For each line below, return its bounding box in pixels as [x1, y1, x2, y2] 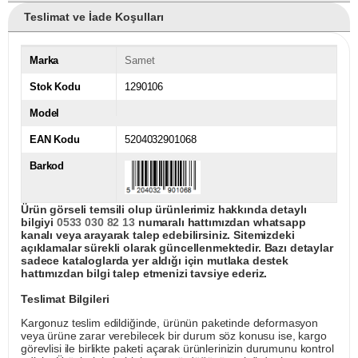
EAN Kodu [30, 133, 80, 146]
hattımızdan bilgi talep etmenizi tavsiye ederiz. [21, 267, 268, 280]
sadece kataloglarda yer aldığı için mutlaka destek [21, 254, 288, 268]
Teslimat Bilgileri [21, 292, 109, 306]
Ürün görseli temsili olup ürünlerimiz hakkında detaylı [21, 203, 307, 217]
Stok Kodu [30, 81, 81, 93]
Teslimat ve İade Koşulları [24, 10, 164, 24]
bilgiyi [21, 216, 57, 229]
